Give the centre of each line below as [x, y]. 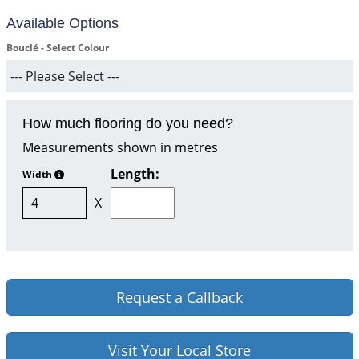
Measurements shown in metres [120, 148]
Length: [135, 174]
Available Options [62, 24]
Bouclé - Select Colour [57, 48]
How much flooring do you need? [127, 124]
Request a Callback [179, 298]
